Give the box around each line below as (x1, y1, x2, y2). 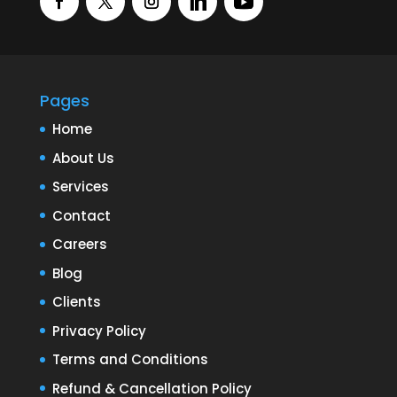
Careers (51, 235, 107, 254)
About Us (51, 148, 114, 167)
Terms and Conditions (51, 350, 208, 370)
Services (51, 177, 109, 197)
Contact (51, 206, 111, 225)
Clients (51, 292, 101, 312)
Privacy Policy (51, 321, 146, 340)
